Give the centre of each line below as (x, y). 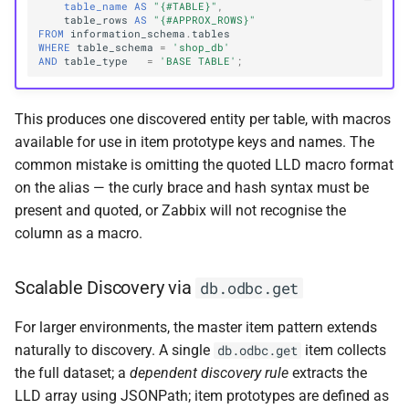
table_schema (115, 48)
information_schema (128, 34)
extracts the (328, 372)
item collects (344, 350)
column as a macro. (79, 233)
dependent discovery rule (209, 372)
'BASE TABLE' (199, 62)
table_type (96, 62)
